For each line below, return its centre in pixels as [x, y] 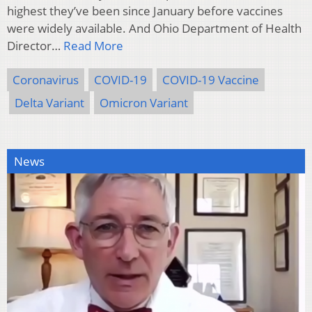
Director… [35, 46]
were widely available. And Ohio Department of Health [154, 29]
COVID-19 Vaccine [211, 80]
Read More [93, 46]
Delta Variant [49, 103]
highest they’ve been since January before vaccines [145, 11]
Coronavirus [46, 80]
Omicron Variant [144, 103]
